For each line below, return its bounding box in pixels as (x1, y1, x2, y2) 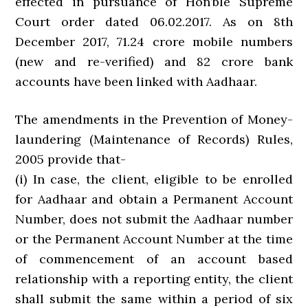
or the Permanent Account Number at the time (15, 231, 293, 247)
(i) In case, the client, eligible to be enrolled (15, 171, 293, 187)
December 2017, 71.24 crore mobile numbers (15, 34, 293, 49)
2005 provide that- (15, 151, 126, 167)
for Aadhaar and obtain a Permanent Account (15, 191, 293, 207)
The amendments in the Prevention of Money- (15, 111, 293, 127)
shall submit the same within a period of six (15, 291, 293, 307)
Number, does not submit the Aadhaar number (15, 211, 293, 227)
